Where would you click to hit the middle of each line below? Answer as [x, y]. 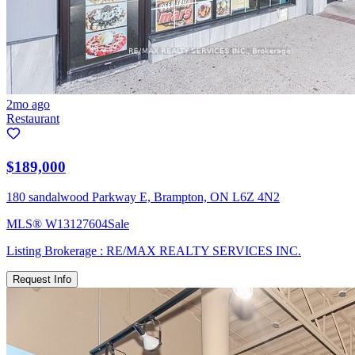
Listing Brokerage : [56, 251]
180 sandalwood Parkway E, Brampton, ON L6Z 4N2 [143, 197]
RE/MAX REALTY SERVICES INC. [204, 251]
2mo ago [28, 104]
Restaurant [33, 118]
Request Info [42, 280]
